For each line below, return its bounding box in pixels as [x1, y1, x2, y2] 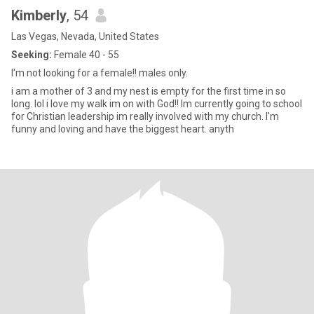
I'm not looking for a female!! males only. [11, 67, 188, 78]
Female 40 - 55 [52, 49, 119, 60]
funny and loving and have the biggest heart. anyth [11, 123, 234, 135]
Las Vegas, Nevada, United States [11, 31, 159, 42]
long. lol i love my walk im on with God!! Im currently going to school [11, 98, 302, 109]
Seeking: [11, 49, 52, 60]
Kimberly [11, 7, 67, 24]
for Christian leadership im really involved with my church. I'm [11, 111, 279, 122]
